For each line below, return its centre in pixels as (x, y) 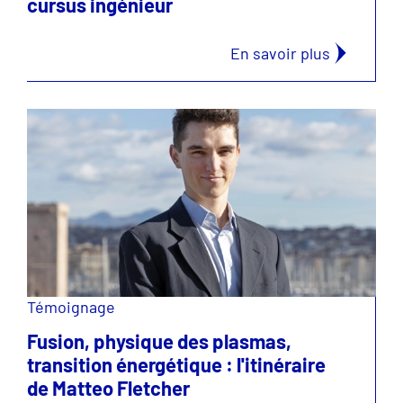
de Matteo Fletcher (108, 388)
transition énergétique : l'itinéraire (176, 364)
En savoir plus (280, 53)
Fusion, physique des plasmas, (159, 341)
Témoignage (71, 307)
